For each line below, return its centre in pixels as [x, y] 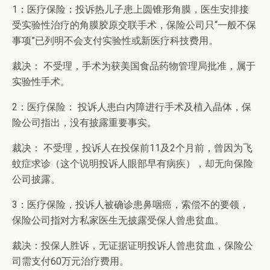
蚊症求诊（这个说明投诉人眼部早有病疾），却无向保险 [133, 164]
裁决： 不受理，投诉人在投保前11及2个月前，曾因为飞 [132, 148]
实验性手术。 [41, 82]
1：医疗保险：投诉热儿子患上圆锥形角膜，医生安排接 [130, 9]
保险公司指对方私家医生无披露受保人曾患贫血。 [118, 220]
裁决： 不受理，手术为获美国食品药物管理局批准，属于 [134, 66]
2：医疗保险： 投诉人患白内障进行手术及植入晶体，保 [132, 107]
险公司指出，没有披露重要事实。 [84, 123]
